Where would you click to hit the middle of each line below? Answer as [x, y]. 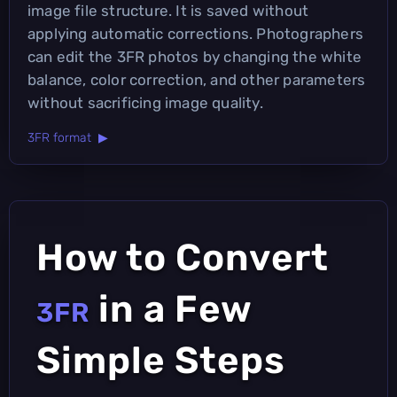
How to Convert [183, 257]
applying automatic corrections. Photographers [196, 33]
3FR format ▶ [68, 137]
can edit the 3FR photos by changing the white [195, 56]
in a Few [171, 309]
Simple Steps [161, 360]
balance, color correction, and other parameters [197, 79]
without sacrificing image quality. [145, 102]
